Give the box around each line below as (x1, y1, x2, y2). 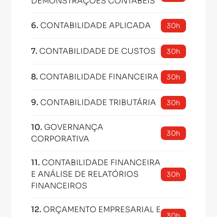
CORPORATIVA (31, 134, 89, 144)
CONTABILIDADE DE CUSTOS (39, 46, 155, 56)
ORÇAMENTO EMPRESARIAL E (43, 204, 161, 215)
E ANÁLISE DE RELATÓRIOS (31, 169, 139, 179)
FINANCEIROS (31, 181, 87, 191)
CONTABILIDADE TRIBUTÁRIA (40, 97, 156, 108)
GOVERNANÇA (44, 122, 103, 132)
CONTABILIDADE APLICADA (40, 20, 151, 31)
